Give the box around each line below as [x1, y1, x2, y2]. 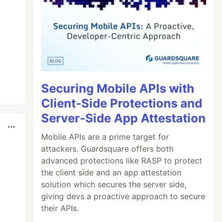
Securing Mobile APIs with [41, 81, 195, 96]
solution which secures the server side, [41, 179, 187, 189]
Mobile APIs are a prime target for [41, 131, 169, 142]
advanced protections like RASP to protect [41, 155, 203, 166]
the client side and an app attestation [41, 167, 182, 177]
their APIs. [41, 203, 79, 213]
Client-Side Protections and [41, 96, 203, 111]
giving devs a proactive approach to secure [41, 191, 206, 201]
